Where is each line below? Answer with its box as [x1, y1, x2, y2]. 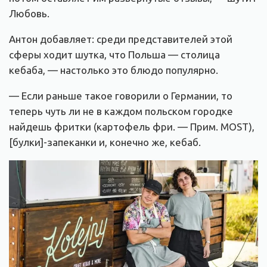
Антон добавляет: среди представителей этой [9, 33, 232, 45]
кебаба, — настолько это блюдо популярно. [9, 64, 218, 76]
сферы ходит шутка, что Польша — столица [9, 49, 220, 61]
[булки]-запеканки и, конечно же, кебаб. [9, 136, 201, 148]
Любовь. [9, 8, 49, 20]
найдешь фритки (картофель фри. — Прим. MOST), [9, 121, 254, 133]
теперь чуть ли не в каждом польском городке [9, 105, 233, 117]
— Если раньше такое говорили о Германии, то [9, 90, 232, 102]
